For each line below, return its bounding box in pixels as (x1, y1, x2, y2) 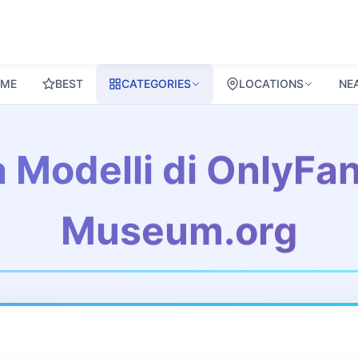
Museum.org (61, 209, 297, 257)
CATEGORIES (121, 77, 191, 90)
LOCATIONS (238, 77, 304, 90)
